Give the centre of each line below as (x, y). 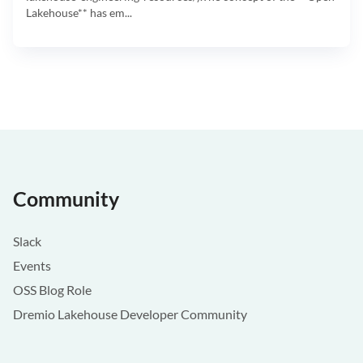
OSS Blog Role (52, 290)
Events (32, 266)
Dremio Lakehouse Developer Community (130, 314)
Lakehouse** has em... (79, 13)
